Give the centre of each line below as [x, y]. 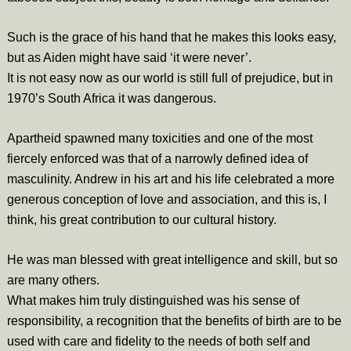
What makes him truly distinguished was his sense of [153, 300]
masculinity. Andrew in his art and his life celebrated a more [170, 179]
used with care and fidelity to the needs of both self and [158, 341]
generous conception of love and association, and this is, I [166, 199]
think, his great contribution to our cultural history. [141, 219]
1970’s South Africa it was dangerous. [111, 98]
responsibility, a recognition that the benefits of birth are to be [174, 320]
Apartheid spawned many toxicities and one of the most [159, 138]
